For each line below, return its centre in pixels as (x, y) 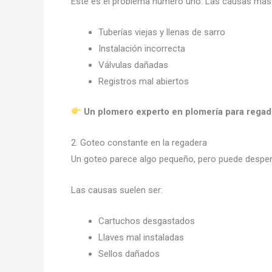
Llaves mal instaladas (141, 237)
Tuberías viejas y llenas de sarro (162, 32)
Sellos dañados (129, 253)
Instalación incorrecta (142, 49)
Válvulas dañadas (133, 65)
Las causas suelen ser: (117, 190)
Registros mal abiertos (144, 81)
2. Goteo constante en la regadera (139, 142)
